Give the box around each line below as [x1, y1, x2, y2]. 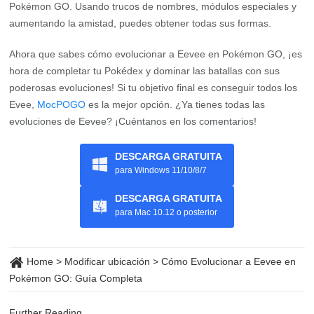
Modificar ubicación [64, 255, 151, 267]
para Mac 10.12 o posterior [114, 207, 217, 218]
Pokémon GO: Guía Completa [9, 272, 143, 284]
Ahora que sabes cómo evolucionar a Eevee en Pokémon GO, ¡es [9, 48, 303, 60]
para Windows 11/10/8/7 [114, 165, 207, 176]
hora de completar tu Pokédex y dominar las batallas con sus [9, 64, 280, 76]
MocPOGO [37, 98, 86, 110]
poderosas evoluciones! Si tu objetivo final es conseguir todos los [9, 81, 298, 93]
